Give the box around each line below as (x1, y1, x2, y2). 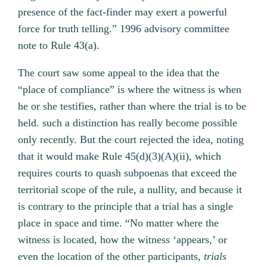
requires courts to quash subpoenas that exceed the (18, 167, 237, 179)
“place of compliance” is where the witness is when (18, 83, 242, 96)
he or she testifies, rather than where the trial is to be (18, 100, 247, 113)
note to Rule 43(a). (18, 39, 100, 52)
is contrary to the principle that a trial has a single (18, 200, 234, 213)
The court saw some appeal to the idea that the (18, 67, 220, 79)
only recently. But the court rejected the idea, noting (18, 133, 244, 146)
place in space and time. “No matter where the (18, 217, 219, 229)
